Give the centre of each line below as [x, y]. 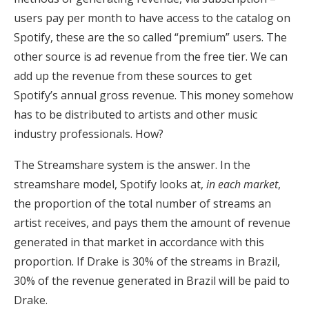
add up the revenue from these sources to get [133, 76]
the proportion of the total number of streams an [142, 203]
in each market [242, 184]
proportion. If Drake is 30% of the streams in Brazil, [147, 261]
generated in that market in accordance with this [139, 242]
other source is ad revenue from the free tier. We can [151, 56]
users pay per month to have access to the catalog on [152, 18]
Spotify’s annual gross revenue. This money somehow [153, 95]
